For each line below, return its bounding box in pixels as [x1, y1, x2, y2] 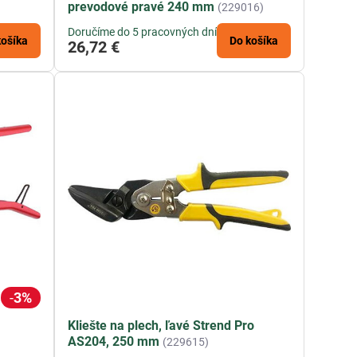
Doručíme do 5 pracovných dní [68, 25, 218, 39]
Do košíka [229, 34, 279, 48]
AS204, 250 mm [68, 334, 160, 350]
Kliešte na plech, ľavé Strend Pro [68, 318, 255, 334]
